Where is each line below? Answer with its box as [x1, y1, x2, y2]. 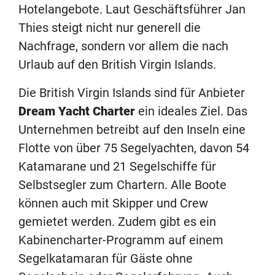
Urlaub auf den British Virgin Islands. [18, 56, 216, 72]
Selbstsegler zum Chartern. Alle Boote [18, 177, 227, 192]
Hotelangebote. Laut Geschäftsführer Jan [18, 1, 246, 17]
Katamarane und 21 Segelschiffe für [18, 158, 216, 174]
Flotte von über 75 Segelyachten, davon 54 [18, 140, 249, 155]
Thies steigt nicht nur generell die [18, 20, 201, 35]
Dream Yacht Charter [18, 103, 135, 118]
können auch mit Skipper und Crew [18, 195, 208, 211]
